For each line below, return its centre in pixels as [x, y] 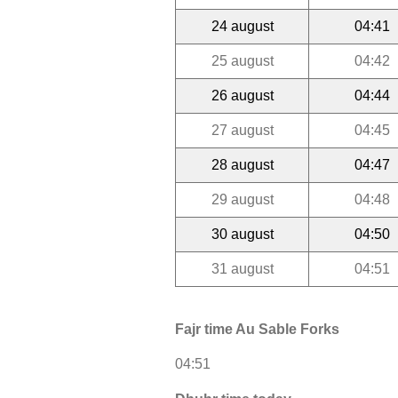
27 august [242, 130]
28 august [242, 164]
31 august [242, 268]
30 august [242, 234]
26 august [242, 95]
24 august [242, 26]
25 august [242, 60]
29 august [242, 199]
